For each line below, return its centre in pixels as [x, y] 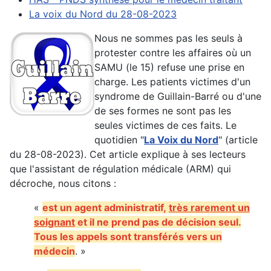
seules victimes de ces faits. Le [165, 125]
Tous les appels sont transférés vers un [128, 236]
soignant [54, 222]
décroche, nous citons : [63, 183]
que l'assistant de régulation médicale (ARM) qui [120, 168]
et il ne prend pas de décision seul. [158, 222]
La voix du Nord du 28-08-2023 [103, 14]
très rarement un [209, 207]
